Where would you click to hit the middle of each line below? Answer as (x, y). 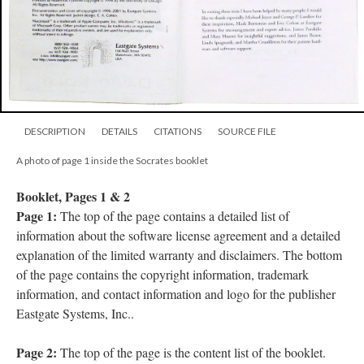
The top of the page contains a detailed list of (175, 215)
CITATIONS (178, 131)
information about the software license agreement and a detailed (178, 235)
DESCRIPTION (55, 131)
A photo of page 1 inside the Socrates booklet (112, 160)
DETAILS (119, 131)
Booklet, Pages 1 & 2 (73, 196)
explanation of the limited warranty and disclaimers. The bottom (179, 254)
